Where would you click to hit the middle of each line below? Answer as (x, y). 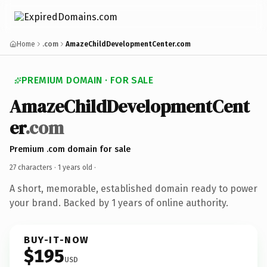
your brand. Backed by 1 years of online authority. (119, 203)
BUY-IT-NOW (57, 240)
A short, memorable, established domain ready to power (133, 188)
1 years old (75, 167)
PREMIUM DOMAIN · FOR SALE (87, 80)
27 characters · (34, 167)
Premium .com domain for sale (70, 149)
